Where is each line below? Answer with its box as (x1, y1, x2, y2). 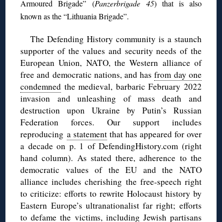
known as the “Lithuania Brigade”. (20, 11, 129, 22)
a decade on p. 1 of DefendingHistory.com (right (20, 140, 202, 152)
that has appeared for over (107, 128, 202, 140)
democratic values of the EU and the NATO (20, 164, 202, 176)
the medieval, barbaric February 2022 (61, 81, 202, 93)
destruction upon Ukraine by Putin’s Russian (20, 105, 202, 116)
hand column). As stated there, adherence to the (20, 152, 202, 164)
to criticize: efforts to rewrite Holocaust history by (20, 188, 202, 200)
